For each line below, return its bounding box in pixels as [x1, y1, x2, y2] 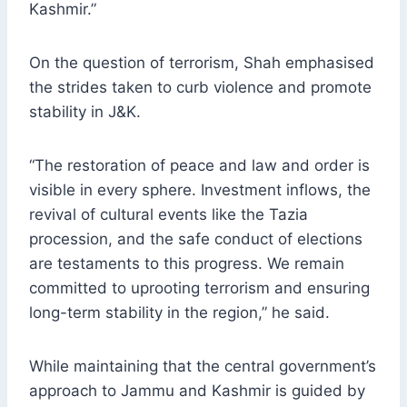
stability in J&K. [29, 103, 141, 122]
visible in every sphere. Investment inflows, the [29, 181, 371, 200]
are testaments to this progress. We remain [29, 254, 344, 273]
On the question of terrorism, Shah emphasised [29, 54, 374, 73]
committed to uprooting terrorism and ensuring [29, 279, 370, 298]
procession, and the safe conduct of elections [29, 230, 362, 249]
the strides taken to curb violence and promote [29, 78, 372, 97]
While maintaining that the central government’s [29, 357, 376, 376]
